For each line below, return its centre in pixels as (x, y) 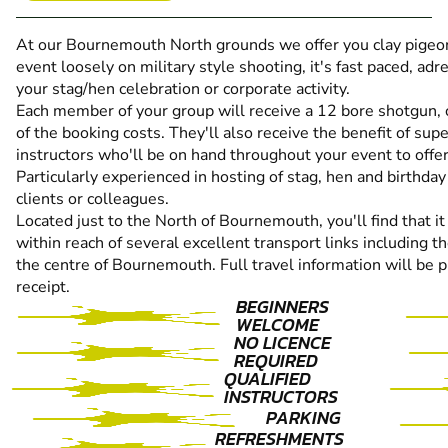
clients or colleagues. (92, 199)
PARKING (303, 418)
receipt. (43, 287)
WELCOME (278, 325)
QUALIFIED (268, 379)
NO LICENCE (282, 343)
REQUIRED (275, 361)
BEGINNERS (283, 307)
